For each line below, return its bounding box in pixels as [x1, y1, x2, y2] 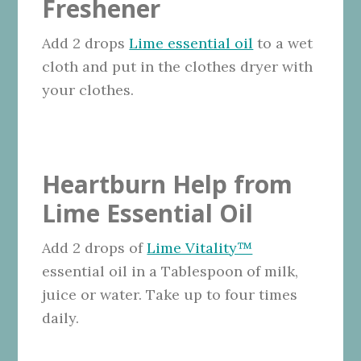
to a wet [253, 33, 313, 52]
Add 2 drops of [42, 238, 147, 257]
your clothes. [42, 80, 135, 99]
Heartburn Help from [42, 167, 293, 201]
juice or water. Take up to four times [42, 284, 298, 304]
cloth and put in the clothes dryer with [42, 56, 313, 76]
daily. [42, 308, 80, 327]
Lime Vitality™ [147, 238, 253, 257]
